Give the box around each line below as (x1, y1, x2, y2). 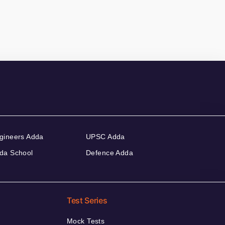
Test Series (67, 195, 107, 206)
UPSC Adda (86, 133, 125, 141)
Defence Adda (86, 149, 134, 157)
